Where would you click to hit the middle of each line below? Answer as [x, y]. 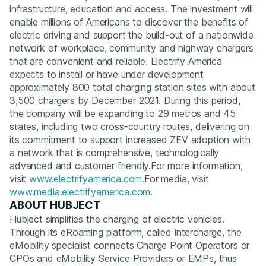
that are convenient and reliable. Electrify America [116, 61]
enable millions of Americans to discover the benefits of [129, 22]
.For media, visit [175, 179]
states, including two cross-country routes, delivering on [129, 127]
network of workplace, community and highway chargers [132, 48]
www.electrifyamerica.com [86, 179]
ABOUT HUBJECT [55, 205]
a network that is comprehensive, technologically [115, 153]
